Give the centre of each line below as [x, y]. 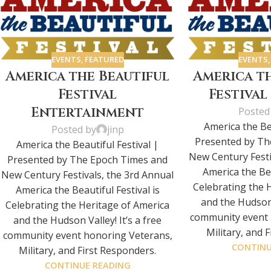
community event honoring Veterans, [87, 235]
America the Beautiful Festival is [87, 190]
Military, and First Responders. [88, 250]
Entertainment [88, 113]
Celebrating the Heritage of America [88, 205]
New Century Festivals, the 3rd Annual [88, 175]
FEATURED [104, 60]
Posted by [73, 129]
